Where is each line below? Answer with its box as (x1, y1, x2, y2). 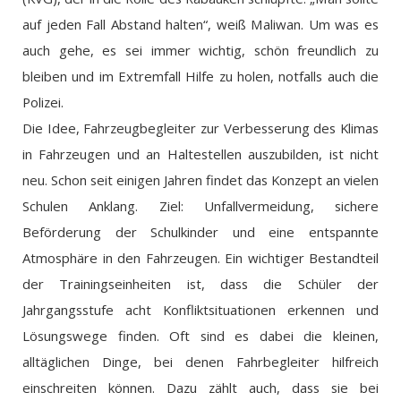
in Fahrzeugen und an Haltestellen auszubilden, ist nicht (22, 145, 379, 164)
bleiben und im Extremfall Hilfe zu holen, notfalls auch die (22, 67, 379, 86)
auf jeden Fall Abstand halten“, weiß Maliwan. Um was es (22, 15, 379, 34)
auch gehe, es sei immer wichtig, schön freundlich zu (22, 41, 379, 60)
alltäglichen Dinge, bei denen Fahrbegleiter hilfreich (22, 353, 379, 371)
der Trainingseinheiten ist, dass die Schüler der (22, 275, 379, 294)
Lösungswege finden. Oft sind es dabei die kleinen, (22, 327, 379, 346)
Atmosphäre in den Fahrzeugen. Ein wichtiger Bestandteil (22, 249, 379, 268)
